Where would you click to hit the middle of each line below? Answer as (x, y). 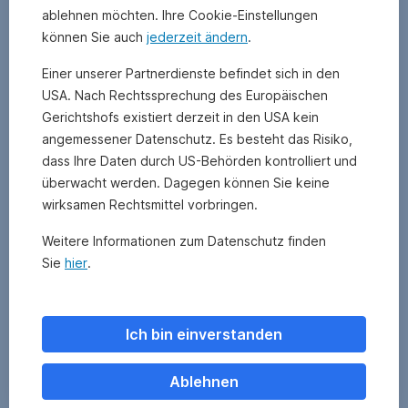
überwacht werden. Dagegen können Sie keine (186, 183)
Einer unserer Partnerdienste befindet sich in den (191, 73)
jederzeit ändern (197, 37)
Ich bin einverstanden (204, 334)
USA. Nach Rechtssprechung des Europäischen (185, 95)
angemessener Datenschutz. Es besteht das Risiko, (197, 139)
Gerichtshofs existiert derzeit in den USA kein (180, 117)
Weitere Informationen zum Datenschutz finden (184, 241)
